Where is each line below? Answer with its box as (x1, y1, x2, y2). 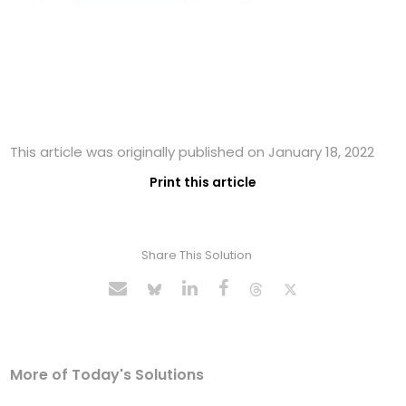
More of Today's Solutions (10, 364, 205, 386)
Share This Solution (140, 246, 252, 265)
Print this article (150, 173, 256, 192)
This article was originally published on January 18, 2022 (10, 142, 375, 162)
